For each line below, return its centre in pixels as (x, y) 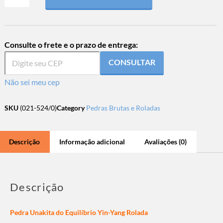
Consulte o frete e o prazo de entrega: (71, 44)
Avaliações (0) (166, 141)
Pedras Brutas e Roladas (123, 108)
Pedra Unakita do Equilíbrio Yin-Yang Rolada (79, 212)
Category (70, 108)
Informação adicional (92, 141)
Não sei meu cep (32, 82)
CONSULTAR (132, 62)
